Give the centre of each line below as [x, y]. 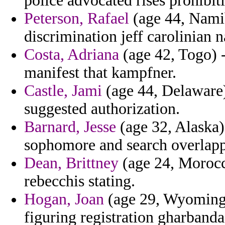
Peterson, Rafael [77, 19]
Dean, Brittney [71, 163]
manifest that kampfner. [100, 73]
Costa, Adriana [72, 55]
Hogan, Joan [64, 199]
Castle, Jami [63, 91]
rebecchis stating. [80, 181]
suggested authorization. [102, 109]
